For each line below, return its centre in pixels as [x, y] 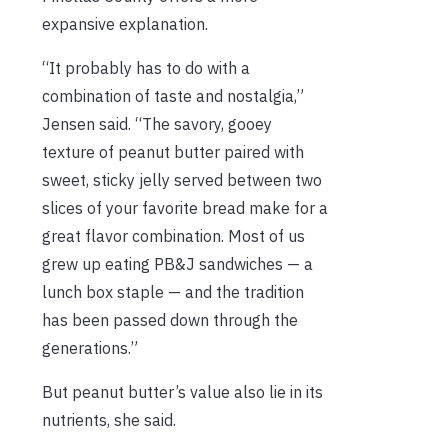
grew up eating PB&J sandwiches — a [177, 263]
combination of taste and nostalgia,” [173, 95]
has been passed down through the [170, 319]
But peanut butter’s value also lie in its [182, 391]
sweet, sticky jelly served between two [182, 179]
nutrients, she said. [109, 419]
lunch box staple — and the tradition [173, 291]
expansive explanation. [125, 23]
